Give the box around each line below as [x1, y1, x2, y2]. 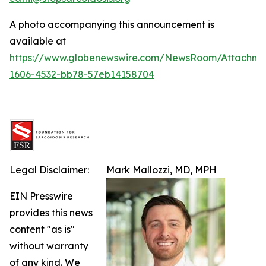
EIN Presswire [9, 190, 73, 202]
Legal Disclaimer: [9, 164, 89, 176]
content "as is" [9, 223, 75, 235]
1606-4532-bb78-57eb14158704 [9, 68, 154, 80]
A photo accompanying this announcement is [9, 18, 214, 30]
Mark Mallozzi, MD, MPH [106, 164, 217, 176]
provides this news [9, 207, 93, 218]
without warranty [9, 240, 88, 252]
